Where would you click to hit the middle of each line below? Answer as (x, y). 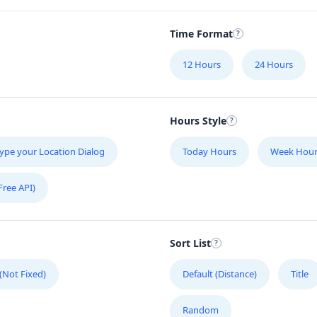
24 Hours (274, 65)
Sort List (190, 243)
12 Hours (202, 65)
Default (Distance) (220, 274)
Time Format (201, 34)
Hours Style (198, 120)
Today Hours (209, 151)
